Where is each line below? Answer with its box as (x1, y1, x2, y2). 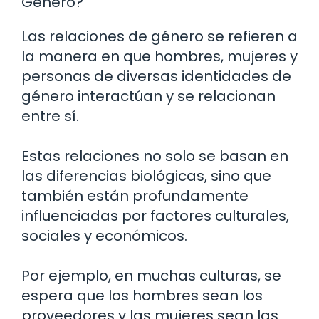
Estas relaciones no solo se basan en (21, 146, 288, 167)
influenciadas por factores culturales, (21, 206, 289, 226)
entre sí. (21, 106, 79, 127)
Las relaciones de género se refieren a (21, 26, 298, 47)
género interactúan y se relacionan (21, 86, 276, 107)
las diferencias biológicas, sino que (21, 166, 271, 187)
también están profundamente (21, 186, 249, 206)
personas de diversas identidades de (21, 66, 291, 87)
